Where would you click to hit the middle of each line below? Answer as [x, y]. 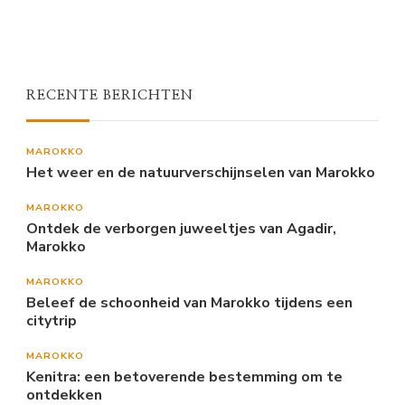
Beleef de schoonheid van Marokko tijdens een [189, 303]
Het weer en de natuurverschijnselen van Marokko [201, 173]
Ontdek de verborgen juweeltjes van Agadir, [181, 229]
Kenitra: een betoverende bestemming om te [184, 377]
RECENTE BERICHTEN [110, 96]
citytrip [52, 321]
